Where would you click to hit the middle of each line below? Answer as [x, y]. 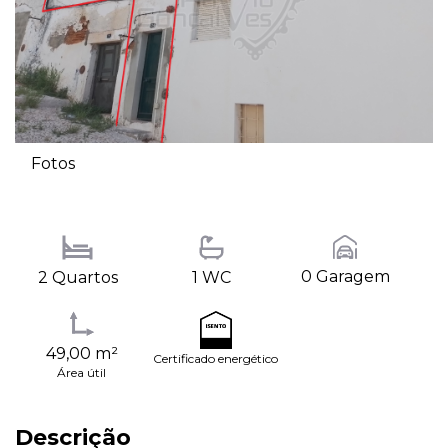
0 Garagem [345, 276]
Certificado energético [216, 359]
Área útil [82, 373]
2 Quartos [77, 277]
